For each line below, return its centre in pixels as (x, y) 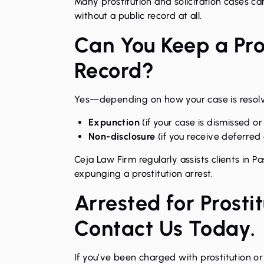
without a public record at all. (138, 15)
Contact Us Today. (165, 228)
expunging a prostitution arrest (143, 173)
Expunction (114, 122)
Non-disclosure (122, 136)
